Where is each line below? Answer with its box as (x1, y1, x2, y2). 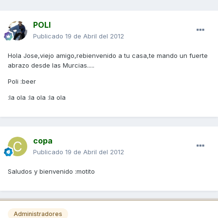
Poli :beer (8, 77, 36, 86)
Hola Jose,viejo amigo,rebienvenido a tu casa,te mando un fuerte (8, 52, 208, 60)
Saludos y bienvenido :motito (8, 167, 95, 176)
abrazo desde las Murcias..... (8, 61, 94, 70)
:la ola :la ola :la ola (8, 93, 66, 102)
